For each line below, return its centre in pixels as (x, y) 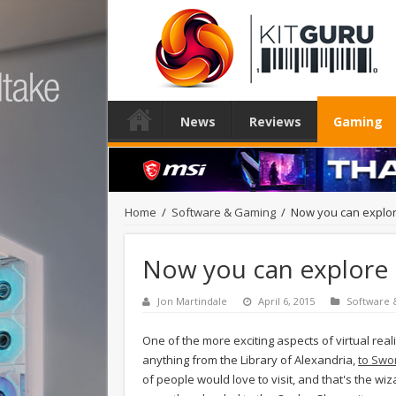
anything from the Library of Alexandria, (250, 359)
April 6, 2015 (286, 301)
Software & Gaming (224, 212)
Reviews (275, 122)
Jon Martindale (192, 301)
